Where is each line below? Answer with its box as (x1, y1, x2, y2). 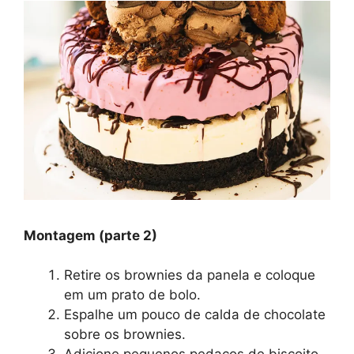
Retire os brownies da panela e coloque (64, 267, 315, 284)
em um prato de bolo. (64, 287, 201, 303)
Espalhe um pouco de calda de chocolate (64, 307, 326, 323)
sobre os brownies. (64, 326, 186, 343)
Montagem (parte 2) (24, 227, 157, 243)
